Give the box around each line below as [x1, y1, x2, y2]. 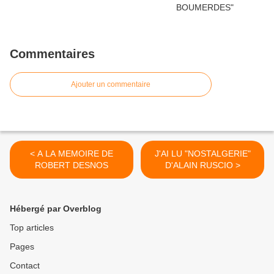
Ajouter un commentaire [71, 80, 150, 89]
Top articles [10, 223, 54, 233]
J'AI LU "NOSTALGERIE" [154, 149, 251, 159]
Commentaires [10, 47, 95, 61]
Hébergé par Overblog [10, 204, 102, 214]
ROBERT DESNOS [35, 160, 108, 171]
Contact [10, 261, 40, 271]
